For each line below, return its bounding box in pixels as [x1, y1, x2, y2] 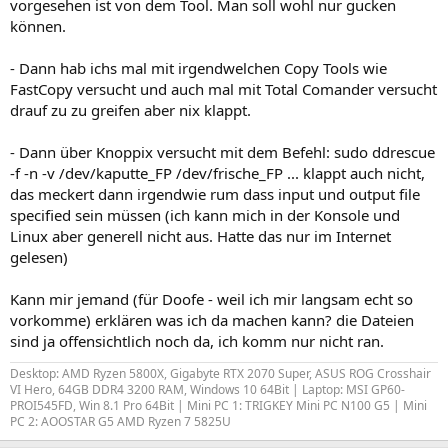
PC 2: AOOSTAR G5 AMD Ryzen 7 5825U [10, 412, 231, 430]
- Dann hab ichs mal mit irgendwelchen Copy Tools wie [10, 57, 387, 78]
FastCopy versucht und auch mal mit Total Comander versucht [10, 78, 437, 99]
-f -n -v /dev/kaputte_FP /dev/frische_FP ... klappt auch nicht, [10, 162, 425, 183]
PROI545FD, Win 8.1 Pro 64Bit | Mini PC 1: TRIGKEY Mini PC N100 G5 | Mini [10, 396, 427, 414]
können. [10, 15, 66, 36]
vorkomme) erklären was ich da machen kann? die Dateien [10, 309, 414, 330]
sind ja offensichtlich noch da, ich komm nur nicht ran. [10, 330, 384, 351]
